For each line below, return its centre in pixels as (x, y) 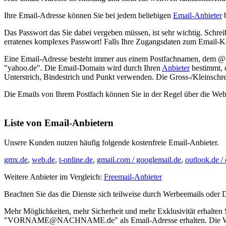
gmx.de (16, 159)
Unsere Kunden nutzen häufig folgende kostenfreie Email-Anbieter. (111, 142)
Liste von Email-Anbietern (59, 123)
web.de (43, 159)
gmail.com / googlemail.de (139, 159)
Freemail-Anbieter (133, 177)
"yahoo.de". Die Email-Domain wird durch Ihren (83, 68)
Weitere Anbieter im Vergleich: (54, 177)
